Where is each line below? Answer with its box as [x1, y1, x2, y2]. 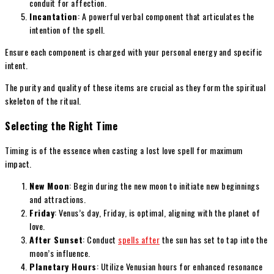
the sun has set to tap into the [160, 233, 267, 246]
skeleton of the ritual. [5, 94, 81, 108]
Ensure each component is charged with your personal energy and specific [5, 45, 262, 59]
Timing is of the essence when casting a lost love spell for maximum [5, 144, 243, 157]
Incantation [29, 10, 78, 23]
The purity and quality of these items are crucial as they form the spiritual [5, 81, 265, 94]
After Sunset [29, 233, 83, 246]
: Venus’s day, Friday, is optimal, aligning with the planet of [54, 206, 260, 220]
